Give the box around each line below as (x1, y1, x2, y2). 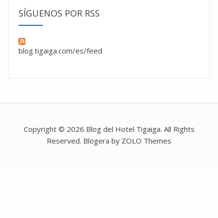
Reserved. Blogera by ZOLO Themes (47, 136, 171, 146)
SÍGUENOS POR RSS (18, 7, 100, 19)
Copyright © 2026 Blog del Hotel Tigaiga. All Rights (23, 124, 195, 134)
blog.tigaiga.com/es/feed (18, 46, 102, 56)
